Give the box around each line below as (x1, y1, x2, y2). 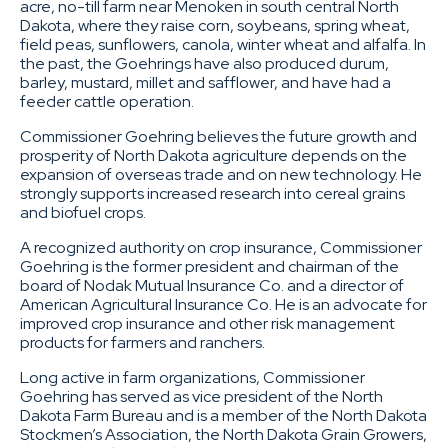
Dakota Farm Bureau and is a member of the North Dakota (20, 404, 427, 426)
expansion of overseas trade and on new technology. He (20, 163, 422, 185)
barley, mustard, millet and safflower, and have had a (20, 71, 391, 93)
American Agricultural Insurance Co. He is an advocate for (20, 293, 427, 315)
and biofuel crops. (20, 201, 146, 223)
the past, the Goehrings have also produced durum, (20, 52, 389, 74)
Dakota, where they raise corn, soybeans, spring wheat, (20, 14, 410, 36)
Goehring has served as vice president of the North (20, 385, 383, 407)
